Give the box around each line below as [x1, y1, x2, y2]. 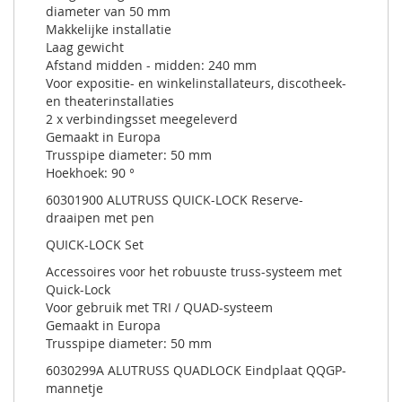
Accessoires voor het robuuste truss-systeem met [46, 262, 342, 280]
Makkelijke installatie [46, 20, 171, 38]
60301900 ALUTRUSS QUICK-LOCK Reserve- [46, 190, 303, 208]
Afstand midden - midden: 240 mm [46, 56, 257, 74]
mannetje [46, 379, 103, 397]
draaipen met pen [46, 208, 154, 226]
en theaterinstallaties [46, 92, 174, 109]
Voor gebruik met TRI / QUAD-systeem [46, 298, 273, 316]
